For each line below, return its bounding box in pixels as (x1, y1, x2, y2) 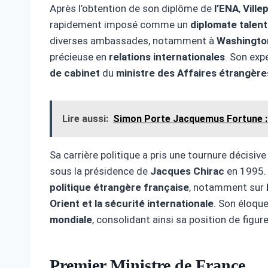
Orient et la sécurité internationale (50, 197, 214, 210)
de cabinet (50, 67, 100, 80)
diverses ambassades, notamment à (50, 35, 217, 47)
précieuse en (50, 51, 109, 63)
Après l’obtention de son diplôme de (50, 2, 214, 15)
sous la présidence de (50, 165, 150, 178)
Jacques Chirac (150, 165, 224, 178)
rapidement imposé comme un (50, 19, 190, 31)
